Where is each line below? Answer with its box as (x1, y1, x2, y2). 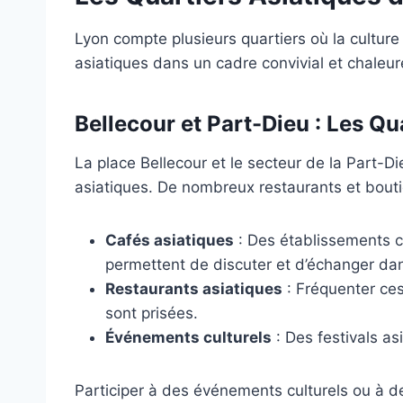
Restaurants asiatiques (105, 279, 282, 298)
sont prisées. (105, 303, 198, 322)
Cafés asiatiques (105, 230, 234, 249)
